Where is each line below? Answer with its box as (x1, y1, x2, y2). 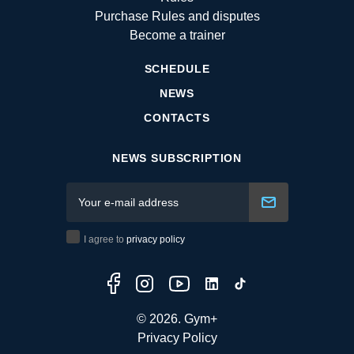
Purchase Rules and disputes (94, 9, 260, 23)
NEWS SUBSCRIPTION (111, 151, 243, 164)
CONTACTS (144, 111, 210, 124)
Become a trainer (129, 28, 225, 42)
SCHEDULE (144, 62, 210, 75)
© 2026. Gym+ (137, 311, 217, 326)
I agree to (83, 233, 126, 245)
